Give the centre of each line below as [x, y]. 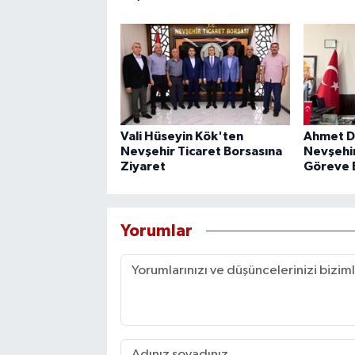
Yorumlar [156, 231]
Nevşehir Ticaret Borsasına [201, 151]
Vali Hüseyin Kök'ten [181, 136]
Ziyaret [143, 166]
